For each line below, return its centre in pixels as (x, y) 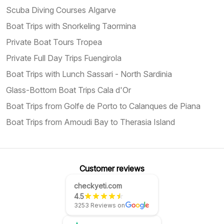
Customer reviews (112, 168)
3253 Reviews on (99, 205)
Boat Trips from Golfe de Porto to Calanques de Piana (103, 106)
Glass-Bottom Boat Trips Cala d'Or (68, 90)
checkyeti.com (98, 185)
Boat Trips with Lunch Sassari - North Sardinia (89, 74)
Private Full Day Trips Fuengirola (64, 58)
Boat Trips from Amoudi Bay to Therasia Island (90, 122)
